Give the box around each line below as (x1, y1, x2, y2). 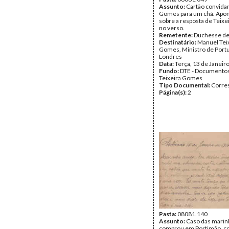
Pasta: (159, 210, 177, 218)
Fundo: (159, 67, 180, 75)
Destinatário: (159, 38, 197, 46)
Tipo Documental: (159, 81, 211, 89)
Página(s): (159, 88, 188, 96)
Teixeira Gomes (159, 74, 202, 82)
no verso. (159, 24, 185, 32)
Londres (159, 53, 182, 60)
